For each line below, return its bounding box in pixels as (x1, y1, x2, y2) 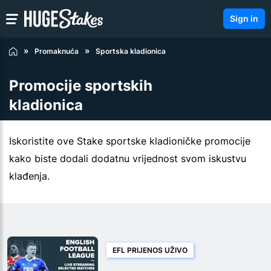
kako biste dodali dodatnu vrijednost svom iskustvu (9, 152, 246, 165)
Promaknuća (34, 47, 79, 56)
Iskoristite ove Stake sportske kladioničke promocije (9, 135, 250, 148)
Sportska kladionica (96, 47, 166, 56)
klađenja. (9, 170, 50, 183)
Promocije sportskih (9, 77, 152, 95)
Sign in (230, 13, 258, 24)
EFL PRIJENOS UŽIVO (113, 246, 188, 255)
